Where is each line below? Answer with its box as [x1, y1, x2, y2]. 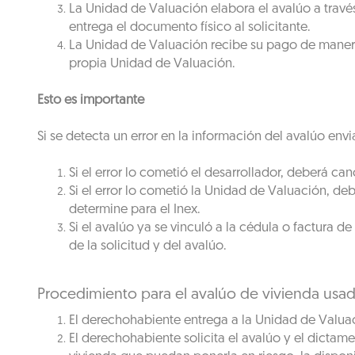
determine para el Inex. [69, 203, 200, 216]
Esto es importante [37, 94, 144, 107]
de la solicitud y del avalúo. [69, 239, 227, 253]
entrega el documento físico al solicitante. [69, 21, 311, 34]
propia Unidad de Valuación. [69, 57, 235, 71]
